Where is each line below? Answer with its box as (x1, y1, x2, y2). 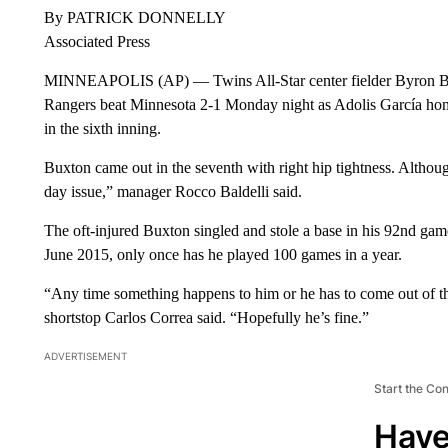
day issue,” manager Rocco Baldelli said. (43, 182, 302, 200)
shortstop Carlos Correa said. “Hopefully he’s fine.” (43, 308, 369, 326)
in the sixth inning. (43, 119, 161, 137)
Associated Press (43, 32, 150, 50)
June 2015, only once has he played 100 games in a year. (43, 245, 402, 263)
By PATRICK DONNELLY (43, 8, 226, 26)
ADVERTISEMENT (43, 349, 127, 362)
